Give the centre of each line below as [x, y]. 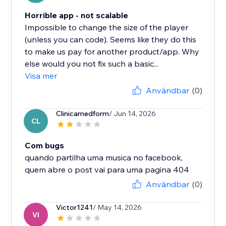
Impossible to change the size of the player [107, 27]
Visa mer [41, 76]
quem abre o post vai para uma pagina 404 [107, 170]
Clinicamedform [83, 114]
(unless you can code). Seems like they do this [111, 40]
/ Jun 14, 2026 [133, 114]
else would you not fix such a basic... [92, 64]
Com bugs [45, 146]
